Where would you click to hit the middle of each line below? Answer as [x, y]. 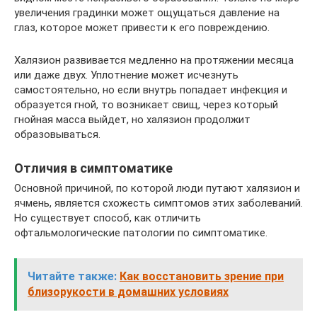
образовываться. [57, 134]
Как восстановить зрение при [202, 276]
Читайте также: [72, 276]
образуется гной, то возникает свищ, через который [146, 105]
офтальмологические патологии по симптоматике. [141, 233]
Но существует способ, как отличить [108, 218]
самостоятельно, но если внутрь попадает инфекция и [151, 90]
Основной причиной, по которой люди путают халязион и [157, 188]
